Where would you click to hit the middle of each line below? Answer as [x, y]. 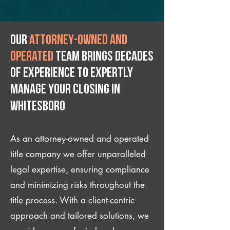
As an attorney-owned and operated [80, 139]
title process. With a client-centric [72, 200]
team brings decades [103, 57]
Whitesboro [38, 107]
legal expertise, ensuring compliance [80, 169]
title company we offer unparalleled [78, 154]
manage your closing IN [65, 90]
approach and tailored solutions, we [80, 216]
